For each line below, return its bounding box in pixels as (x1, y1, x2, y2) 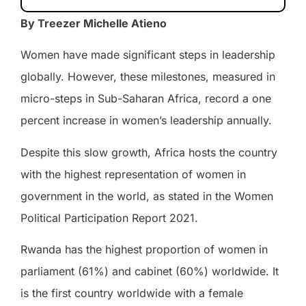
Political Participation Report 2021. (20, 210, 198, 225)
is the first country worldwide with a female (20, 286, 243, 301)
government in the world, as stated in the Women (20, 189, 273, 203)
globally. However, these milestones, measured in (20, 70, 275, 84)
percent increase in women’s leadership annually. (20, 113, 272, 128)
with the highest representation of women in (20, 167, 246, 181)
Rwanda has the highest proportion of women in (20, 242, 268, 257)
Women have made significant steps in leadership (20, 48, 275, 62)
